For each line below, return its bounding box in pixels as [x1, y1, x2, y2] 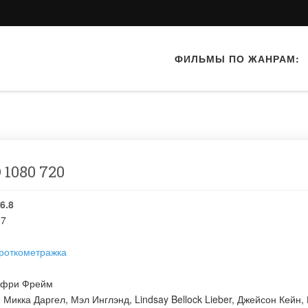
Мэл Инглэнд [71, 292, 129, 306]
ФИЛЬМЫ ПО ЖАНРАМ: [175, 52, 300, 65]
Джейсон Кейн [237, 292, 301, 306]
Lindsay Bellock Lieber [135, 292, 232, 306]
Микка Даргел [3, 292, 65, 306]
